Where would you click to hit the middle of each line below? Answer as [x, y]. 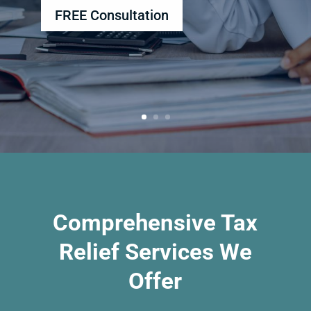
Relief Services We [155, 252]
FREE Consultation [111, 16]
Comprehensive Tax [155, 223]
